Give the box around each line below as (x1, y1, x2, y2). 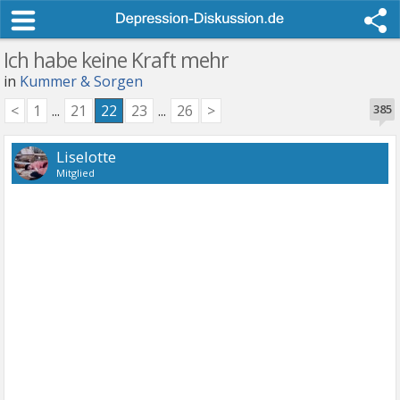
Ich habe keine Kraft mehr (4, 46, 229, 74)
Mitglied (56, 166, 96, 179)
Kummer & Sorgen (20, 71, 144, 91)
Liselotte (56, 146, 117, 167)
